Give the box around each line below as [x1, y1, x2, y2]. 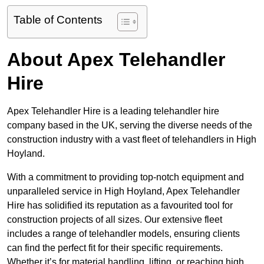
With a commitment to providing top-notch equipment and [7, 172, 244, 183]
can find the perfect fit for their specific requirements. [7, 243, 223, 253]
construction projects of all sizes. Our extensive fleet [7, 214, 222, 225]
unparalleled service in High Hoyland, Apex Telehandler [7, 186, 240, 197]
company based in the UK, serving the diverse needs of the [7, 120, 252, 131]
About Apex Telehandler [7, 49, 225, 71]
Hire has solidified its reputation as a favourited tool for [7, 200, 233, 211]
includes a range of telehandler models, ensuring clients [7, 229, 240, 239]
